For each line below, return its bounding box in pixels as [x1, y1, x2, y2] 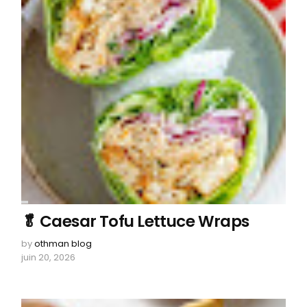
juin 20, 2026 [21, 251, 76, 265]
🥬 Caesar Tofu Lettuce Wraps [21, 210, 249, 233]
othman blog [34, 237, 93, 251]
